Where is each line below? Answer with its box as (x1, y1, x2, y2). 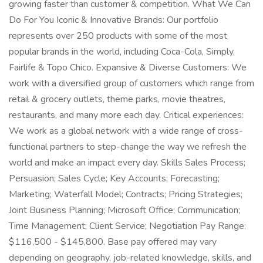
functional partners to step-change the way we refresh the (9, 140, 247, 153)
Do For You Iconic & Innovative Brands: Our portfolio (9, 14, 218, 26)
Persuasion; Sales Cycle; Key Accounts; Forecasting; (9, 172, 220, 185)
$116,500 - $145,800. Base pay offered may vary (9, 235, 217, 248)
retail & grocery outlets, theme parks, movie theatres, (9, 93, 225, 106)
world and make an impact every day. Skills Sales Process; (9, 156, 245, 169)
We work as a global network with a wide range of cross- (9, 124, 243, 137)
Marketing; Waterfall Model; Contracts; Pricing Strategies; (9, 188, 242, 201)
